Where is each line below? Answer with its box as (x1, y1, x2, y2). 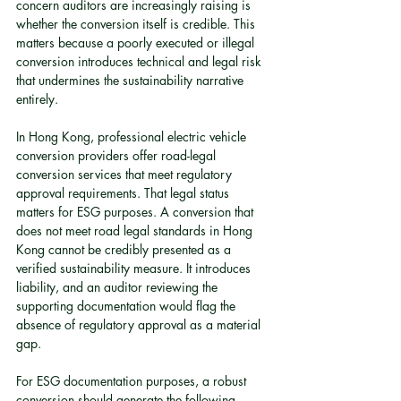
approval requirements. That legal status (16, 184, 233, 201)
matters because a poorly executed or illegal (16, 34, 258, 51)
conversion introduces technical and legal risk (16, 53, 265, 70)
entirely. (16, 90, 58, 107)
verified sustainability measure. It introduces (16, 260, 254, 277)
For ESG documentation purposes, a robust (16, 372, 250, 389)
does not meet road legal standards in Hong (16, 222, 256, 239)
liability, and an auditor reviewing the (16, 278, 221, 295)
